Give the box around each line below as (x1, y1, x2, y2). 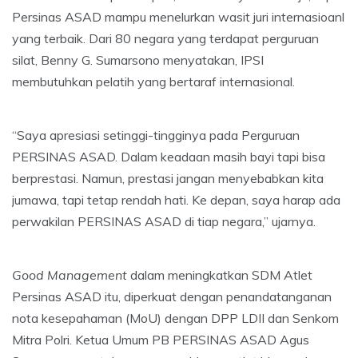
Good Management (12, 266, 127, 283)
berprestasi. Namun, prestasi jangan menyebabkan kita (12, 169, 324, 186)
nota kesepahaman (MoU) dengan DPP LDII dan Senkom (12, 309, 339, 326)
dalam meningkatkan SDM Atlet (127, 266, 312, 283)
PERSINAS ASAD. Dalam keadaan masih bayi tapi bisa (12, 148, 325, 165)
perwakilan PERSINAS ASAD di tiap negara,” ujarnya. (12, 213, 316, 229)
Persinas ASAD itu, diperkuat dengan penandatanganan (12, 288, 332, 304)
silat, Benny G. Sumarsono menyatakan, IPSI (12, 51, 264, 68)
